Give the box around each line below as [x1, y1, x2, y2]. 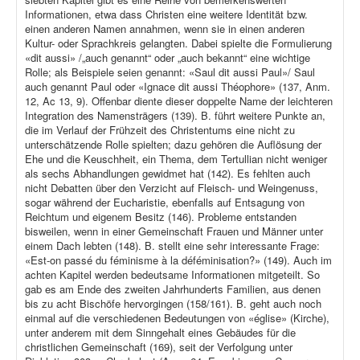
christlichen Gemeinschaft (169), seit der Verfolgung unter [25, 339, 292, 355]
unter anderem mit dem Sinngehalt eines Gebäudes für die [25, 325, 296, 341]
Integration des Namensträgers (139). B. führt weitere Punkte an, [25, 108, 325, 124]
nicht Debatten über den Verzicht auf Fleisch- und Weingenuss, [25, 180, 318, 196]
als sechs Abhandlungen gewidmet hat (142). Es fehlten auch [25, 166, 310, 182]
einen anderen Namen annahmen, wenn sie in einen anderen [25, 21, 305, 37]
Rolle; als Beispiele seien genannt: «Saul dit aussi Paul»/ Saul [25, 64, 315, 80]
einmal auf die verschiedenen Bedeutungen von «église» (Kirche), [25, 310, 329, 326]
